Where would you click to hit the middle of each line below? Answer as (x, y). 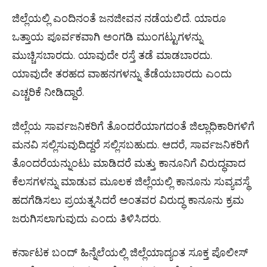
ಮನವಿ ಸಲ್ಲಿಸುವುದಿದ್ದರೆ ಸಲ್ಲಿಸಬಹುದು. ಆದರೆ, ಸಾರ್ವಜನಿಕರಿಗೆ (131, 145)
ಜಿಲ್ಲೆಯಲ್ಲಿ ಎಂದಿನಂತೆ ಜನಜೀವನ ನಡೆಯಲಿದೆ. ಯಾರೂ (119, 18)
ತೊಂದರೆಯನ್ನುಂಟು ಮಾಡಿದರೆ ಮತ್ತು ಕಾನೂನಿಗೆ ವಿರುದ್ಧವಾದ (129, 163)
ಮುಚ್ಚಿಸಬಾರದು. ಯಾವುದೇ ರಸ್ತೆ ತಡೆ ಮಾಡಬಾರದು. (112, 55)
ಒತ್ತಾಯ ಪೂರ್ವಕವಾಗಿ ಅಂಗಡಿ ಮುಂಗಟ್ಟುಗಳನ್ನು (107, 37)
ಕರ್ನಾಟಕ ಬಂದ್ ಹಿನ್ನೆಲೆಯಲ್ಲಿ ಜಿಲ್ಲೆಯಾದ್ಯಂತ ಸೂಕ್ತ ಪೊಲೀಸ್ (130, 253)
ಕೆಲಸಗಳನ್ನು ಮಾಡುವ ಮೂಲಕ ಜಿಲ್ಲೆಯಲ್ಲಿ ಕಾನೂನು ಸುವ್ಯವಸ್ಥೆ (131, 182)
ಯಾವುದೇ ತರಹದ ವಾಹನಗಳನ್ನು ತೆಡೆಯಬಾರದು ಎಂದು (122, 74)
